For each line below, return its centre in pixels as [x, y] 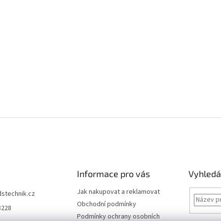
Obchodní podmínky [106, 204]
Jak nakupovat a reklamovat [118, 192]
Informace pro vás [113, 174]
